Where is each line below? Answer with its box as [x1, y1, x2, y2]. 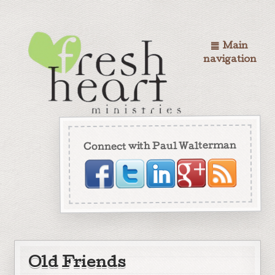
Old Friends [28, 256, 126, 271]
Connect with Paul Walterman [83, 141, 237, 153]
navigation [203, 55, 257, 65]
